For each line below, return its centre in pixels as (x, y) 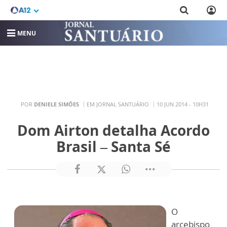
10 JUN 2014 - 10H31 (183, 104)
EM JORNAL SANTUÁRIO (118, 104)
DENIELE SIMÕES (56, 104)
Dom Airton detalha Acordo (113, 130)
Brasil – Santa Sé (113, 146)
